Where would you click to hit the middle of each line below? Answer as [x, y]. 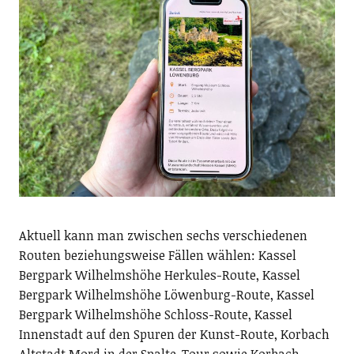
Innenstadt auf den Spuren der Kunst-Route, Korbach [174, 334]
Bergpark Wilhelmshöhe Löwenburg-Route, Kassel [166, 294]
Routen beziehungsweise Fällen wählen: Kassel [157, 255]
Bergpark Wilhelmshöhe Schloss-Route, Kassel [155, 314]
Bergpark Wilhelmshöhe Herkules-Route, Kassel [159, 275]
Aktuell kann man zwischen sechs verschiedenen [163, 235]
